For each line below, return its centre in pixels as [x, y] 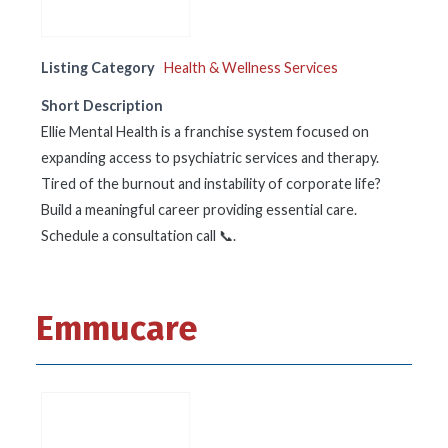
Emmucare [117, 328]
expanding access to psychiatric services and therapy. [210, 157]
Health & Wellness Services [251, 67]
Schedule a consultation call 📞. [138, 235]
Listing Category [98, 67]
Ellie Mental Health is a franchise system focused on [205, 131]
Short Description [102, 105]
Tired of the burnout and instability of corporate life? [211, 183]
